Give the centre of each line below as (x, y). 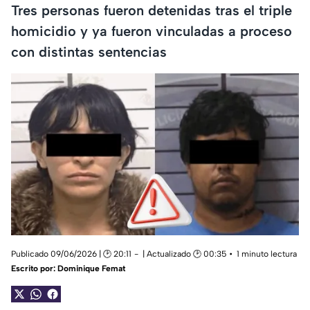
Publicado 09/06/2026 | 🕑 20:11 (71, 254)
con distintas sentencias (89, 52)
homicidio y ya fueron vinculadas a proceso (152, 31)
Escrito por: (34, 269)
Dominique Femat (91, 269)
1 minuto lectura (267, 254)
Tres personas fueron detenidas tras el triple (152, 10)
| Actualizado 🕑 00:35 (184, 254)
